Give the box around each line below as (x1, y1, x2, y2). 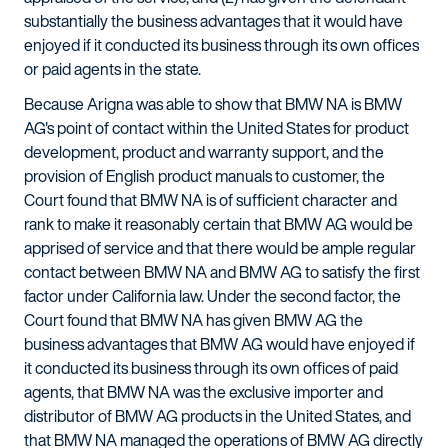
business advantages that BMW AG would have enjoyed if (24, 332, 415, 356)
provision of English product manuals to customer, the (24, 164, 385, 188)
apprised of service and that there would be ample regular (24, 236, 416, 260)
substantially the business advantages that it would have (24, 9, 403, 33)
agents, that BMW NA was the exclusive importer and (24, 380, 383, 404)
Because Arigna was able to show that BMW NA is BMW (24, 92, 402, 116)
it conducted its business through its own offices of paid (24, 356, 398, 380)
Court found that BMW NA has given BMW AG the (24, 308, 363, 332)
